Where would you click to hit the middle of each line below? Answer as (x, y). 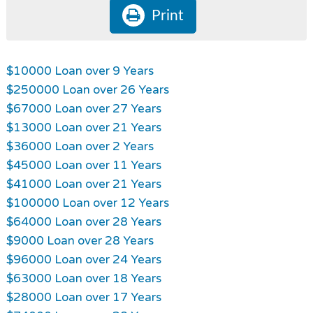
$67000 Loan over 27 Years (83, 108)
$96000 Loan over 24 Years (83, 259)
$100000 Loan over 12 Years (87, 203)
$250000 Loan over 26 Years (87, 89)
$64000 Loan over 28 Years (83, 221)
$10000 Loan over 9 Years (80, 71)
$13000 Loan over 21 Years (83, 127)
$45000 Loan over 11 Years (83, 165)
